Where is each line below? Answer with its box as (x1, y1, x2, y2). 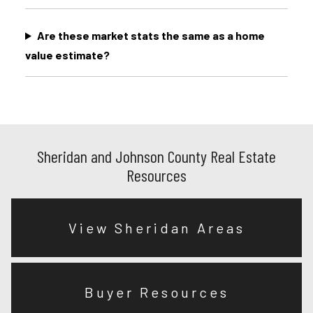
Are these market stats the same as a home (36, 29, 265, 42)
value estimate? (25, 48, 110, 61)
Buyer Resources (84, 284, 229, 300)
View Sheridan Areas (68, 219, 245, 236)
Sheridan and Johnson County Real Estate (37, 146, 276, 166)
